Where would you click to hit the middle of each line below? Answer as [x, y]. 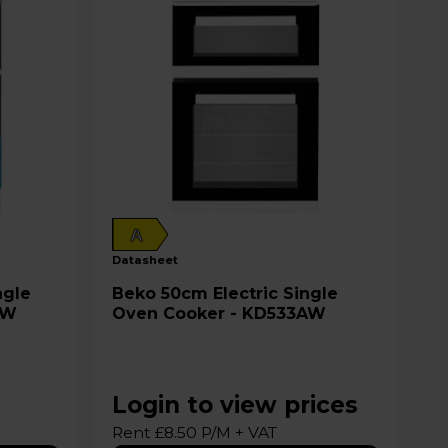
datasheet [149, 259]
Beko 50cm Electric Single [136, 293]
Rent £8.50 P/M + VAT [194, 432]
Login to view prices [234, 404]
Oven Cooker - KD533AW [218, 313]
